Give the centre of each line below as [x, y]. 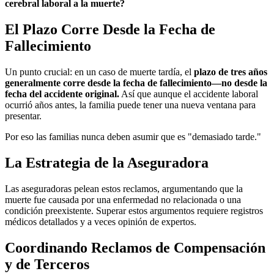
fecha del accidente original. [62, 94]
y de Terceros [47, 264]
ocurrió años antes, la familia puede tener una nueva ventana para [130, 105]
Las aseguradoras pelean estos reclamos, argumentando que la [124, 189]
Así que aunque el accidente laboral [189, 94]
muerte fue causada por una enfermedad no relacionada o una [123, 200]
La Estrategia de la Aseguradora [107, 163]
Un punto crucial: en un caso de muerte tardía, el [99, 72]
